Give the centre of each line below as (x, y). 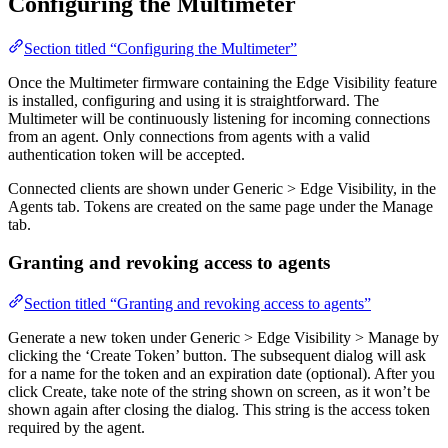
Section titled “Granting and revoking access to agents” (197, 304)
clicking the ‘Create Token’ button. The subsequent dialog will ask (217, 356)
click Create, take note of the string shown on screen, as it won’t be (219, 392)
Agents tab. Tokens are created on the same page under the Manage (220, 206)
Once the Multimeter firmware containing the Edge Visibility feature (222, 82)
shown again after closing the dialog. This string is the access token (219, 410)
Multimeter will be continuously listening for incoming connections (219, 118)
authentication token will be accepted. (126, 154)
